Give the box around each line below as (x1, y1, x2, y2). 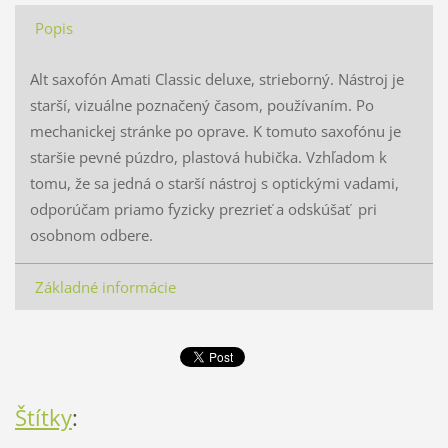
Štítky (14, 402, 72, 434)
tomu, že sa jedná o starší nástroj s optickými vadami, (29, 172, 399, 193)
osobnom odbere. (29, 224, 157, 245)
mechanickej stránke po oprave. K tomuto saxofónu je (29, 120, 401, 141)
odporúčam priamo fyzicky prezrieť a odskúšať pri (29, 198, 377, 219)
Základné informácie (34, 276, 176, 297)
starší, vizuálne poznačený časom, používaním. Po (29, 94, 374, 115)
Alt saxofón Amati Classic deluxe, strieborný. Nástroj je (29, 68, 404, 89)
